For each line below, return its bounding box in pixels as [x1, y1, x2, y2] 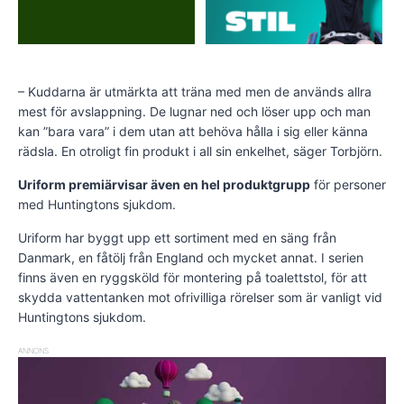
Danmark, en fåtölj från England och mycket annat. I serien [18, 249, 363, 265]
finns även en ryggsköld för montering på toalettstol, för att [18, 269, 367, 285]
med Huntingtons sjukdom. [18, 196, 176, 212]
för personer [310, 176, 386, 192]
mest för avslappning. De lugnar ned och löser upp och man [18, 103, 371, 119]
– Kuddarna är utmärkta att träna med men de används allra [18, 83, 372, 99]
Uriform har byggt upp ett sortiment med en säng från [18, 229, 336, 245]
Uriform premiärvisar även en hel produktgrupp [18, 176, 310, 192]
